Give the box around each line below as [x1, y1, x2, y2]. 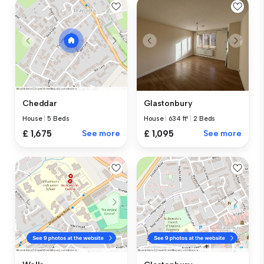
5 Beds [47, 115, 70, 123]
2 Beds [193, 114, 216, 123]
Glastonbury [144, 98, 193, 108]
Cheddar [22, 98, 58, 109]
